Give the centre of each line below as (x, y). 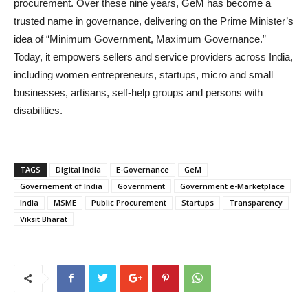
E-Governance (143, 169)
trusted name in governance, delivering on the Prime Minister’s (154, 21)
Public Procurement (129, 202)
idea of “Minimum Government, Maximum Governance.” (140, 38)
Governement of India (61, 186)
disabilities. (38, 110)
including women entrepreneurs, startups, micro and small (143, 74)
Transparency (256, 202)
